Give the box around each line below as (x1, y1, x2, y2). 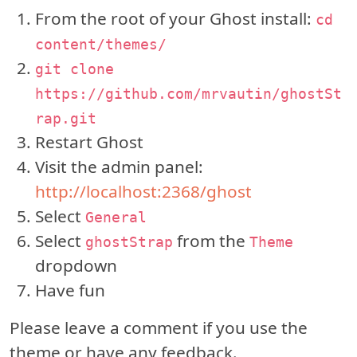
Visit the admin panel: (35, 155, 203, 178)
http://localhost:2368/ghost (35, 180, 252, 202)
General (85, 209, 147, 226)
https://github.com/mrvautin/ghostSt (35, 85, 342, 102)
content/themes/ (35, 36, 167, 53)
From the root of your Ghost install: (35, 7, 316, 29)
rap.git (35, 110, 96, 127)
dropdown (35, 254, 117, 277)
